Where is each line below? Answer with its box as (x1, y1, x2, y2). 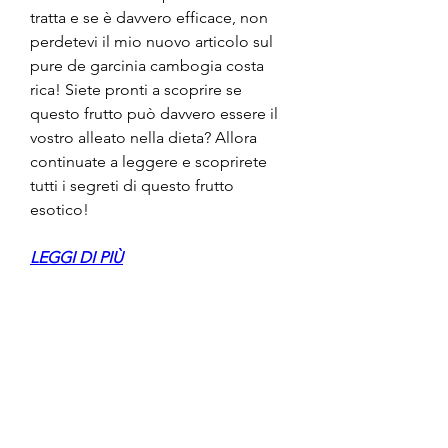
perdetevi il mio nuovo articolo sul (30, 31, 273, 51)
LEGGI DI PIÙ (30, 247, 123, 267)
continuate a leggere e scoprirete (30, 151, 267, 171)
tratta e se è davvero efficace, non (30, 7, 268, 27)
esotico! (30, 199, 89, 219)
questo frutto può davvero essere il (30, 103, 278, 123)
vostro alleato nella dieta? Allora (30, 127, 257, 147)
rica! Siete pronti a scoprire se (30, 79, 242, 99)
